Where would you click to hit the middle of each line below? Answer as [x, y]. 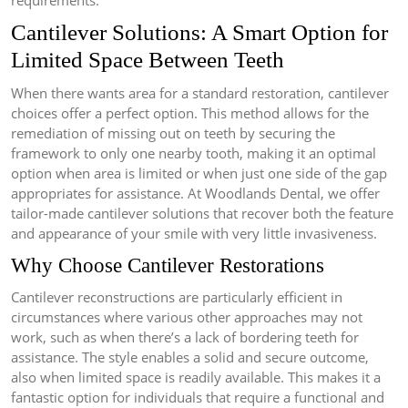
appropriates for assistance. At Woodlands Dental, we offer [195, 194]
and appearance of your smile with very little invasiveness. [194, 234]
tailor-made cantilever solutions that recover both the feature [202, 214]
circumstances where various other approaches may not [187, 317]
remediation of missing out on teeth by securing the [173, 133]
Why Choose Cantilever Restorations [168, 265]
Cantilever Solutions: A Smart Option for [199, 33]
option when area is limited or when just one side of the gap [199, 173]
